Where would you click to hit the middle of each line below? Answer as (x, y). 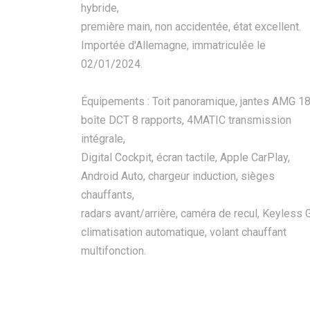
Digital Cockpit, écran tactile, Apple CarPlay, (185, 157)
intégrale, (103, 139)
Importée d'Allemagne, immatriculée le (173, 45)
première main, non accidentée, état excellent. (191, 27)
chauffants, (108, 195)
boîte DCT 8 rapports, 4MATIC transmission (186, 120)
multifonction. (113, 251)
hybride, (100, 8)
